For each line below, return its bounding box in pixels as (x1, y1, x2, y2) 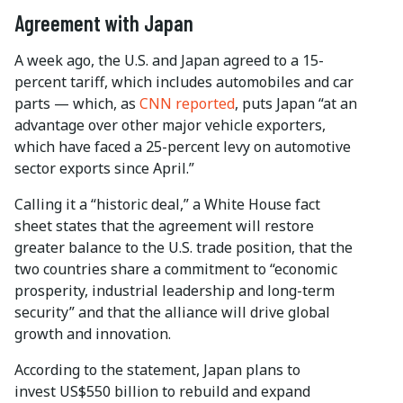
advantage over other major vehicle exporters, (14, 115, 326, 136)
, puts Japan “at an (235, 94, 357, 114)
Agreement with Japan (14, 10, 193, 37)
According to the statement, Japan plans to (14, 360, 300, 381)
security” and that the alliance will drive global (14, 302, 330, 323)
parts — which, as (14, 94, 139, 114)
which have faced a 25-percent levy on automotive (14, 137, 351, 157)
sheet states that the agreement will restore (14, 216, 314, 237)
